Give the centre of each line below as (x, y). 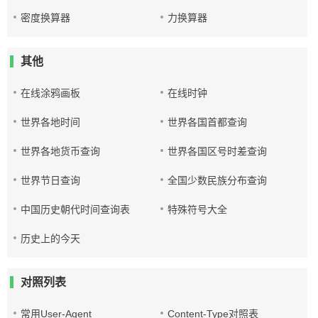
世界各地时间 (50, 122)
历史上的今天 (50, 238)
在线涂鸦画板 (50, 93)
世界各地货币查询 (60, 151)
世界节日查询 (50, 180)
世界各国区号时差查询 (218, 151)
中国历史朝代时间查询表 (75, 209)
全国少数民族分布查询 (218, 180)
